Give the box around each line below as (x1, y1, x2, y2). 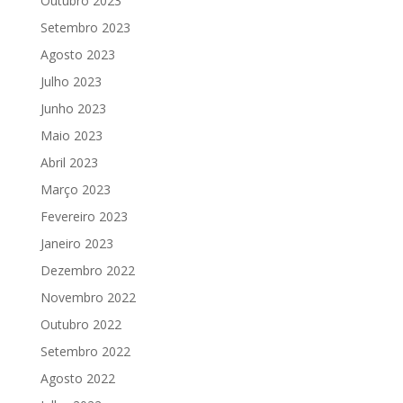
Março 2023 (40, 181, 111, 198)
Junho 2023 (40, 100, 106, 117)
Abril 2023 (40, 154, 98, 171)
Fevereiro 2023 (40, 208, 128, 225)
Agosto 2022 (40, 370, 115, 387)
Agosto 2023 (40, 46, 115, 63)
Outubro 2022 (40, 316, 121, 333)
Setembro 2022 (40, 343, 130, 360)
